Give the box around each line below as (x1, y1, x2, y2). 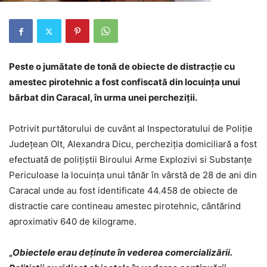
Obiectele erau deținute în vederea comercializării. (13, 247, 232, 259)
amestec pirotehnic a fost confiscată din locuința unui (9, 76, 240, 88)
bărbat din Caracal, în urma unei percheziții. (9, 92, 197, 104)
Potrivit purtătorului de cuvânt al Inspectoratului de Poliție (9, 123, 253, 135)
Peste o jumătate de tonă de (9, 61, 130, 73)
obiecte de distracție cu (130, 61, 235, 73)
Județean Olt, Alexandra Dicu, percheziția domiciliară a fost (9, 138, 257, 150)
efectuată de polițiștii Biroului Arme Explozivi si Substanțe (9, 154, 252, 166)
